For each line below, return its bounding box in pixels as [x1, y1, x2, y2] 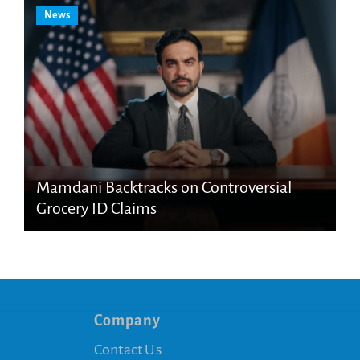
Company [93, 312, 161, 329]
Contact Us [93, 341, 162, 358]
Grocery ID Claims [35, 198, 157, 217]
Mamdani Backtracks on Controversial [35, 178, 292, 196]
